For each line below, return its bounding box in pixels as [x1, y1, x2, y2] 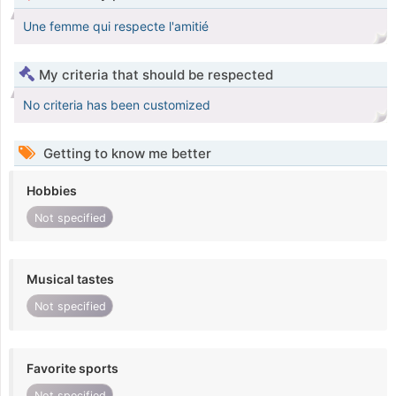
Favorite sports [27, 360, 118, 376]
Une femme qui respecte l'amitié [23, 19, 209, 34]
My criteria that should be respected [39, 66, 273, 84]
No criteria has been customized [23, 97, 210, 113]
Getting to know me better [40, 145, 211, 163]
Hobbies [27, 183, 77, 199]
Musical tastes [27, 271, 114, 287]
